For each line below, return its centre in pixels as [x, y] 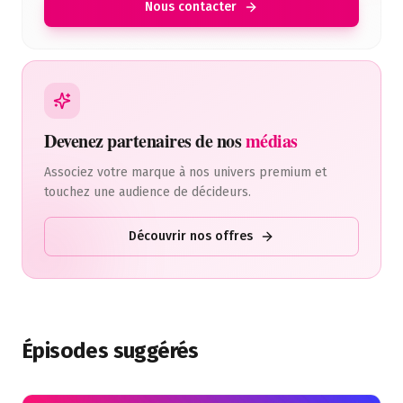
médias [271, 141]
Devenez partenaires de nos [143, 141]
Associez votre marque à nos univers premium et [185, 172]
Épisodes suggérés [110, 351]
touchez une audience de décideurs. [148, 192]
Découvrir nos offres [191, 236]
